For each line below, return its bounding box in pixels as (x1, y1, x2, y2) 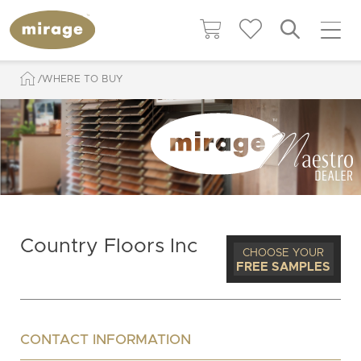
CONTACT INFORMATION (19, 332, 191, 347)
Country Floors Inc (19, 235, 197, 256)
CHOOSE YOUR (243, 247, 325, 259)
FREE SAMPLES (236, 260, 331, 273)
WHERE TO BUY (42, 73, 123, 85)
